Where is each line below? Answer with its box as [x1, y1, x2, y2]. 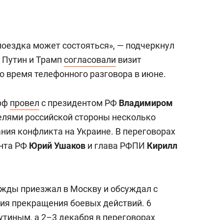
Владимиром [119, 98, 173, 109]
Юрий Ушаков [29, 140, 85, 151]
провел [10, 98, 39, 109]
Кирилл [147, 140, 177, 151]
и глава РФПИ [85, 140, 147, 151]
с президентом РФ [39, 98, 119, 109]
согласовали [64, 55, 116, 65]
